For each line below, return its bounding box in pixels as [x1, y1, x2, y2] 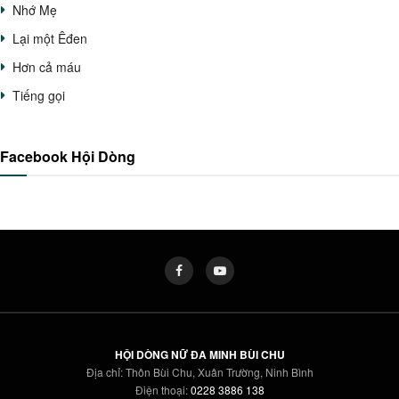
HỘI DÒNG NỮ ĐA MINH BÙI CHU [114, 346, 285, 362]
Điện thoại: [134, 381, 191, 397]
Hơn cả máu [12, 57, 81, 76]
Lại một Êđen [12, 28, 87, 47]
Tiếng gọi [12, 85, 65, 104]
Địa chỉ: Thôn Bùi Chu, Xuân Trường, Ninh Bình [85, 363, 313, 379]
